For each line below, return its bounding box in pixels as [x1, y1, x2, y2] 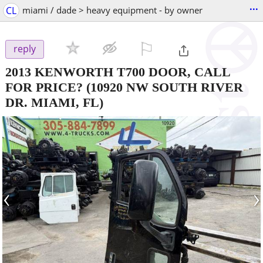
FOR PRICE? [5, 79, 83, 95]
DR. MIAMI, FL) [5, 95, 103, 110]
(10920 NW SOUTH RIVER [83, 79, 243, 95]
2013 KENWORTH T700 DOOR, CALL [5, 64, 230, 79]
